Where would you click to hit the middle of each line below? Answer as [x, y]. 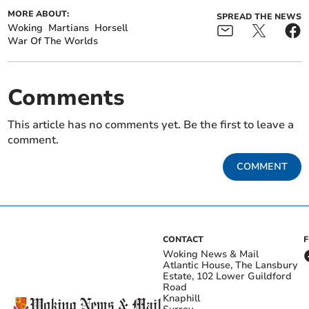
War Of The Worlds [53, 41]
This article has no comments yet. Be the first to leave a [151, 124]
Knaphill [181, 298]
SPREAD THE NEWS [259, 16]
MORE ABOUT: [39, 13]
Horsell [111, 28]
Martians [69, 28]
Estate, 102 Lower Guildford [227, 276]
